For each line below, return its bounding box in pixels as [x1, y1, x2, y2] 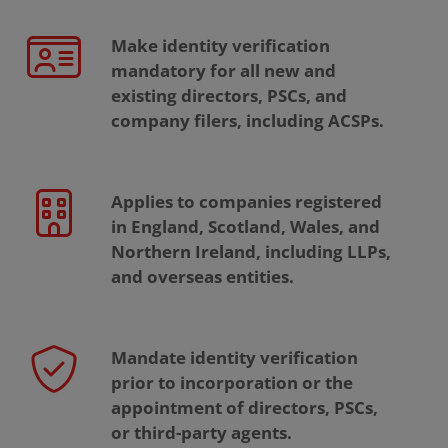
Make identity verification [111, 34, 331, 58]
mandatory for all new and [111, 59, 337, 83]
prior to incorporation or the [111, 371, 354, 395]
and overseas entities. [111, 265, 295, 289]
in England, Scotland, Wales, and [111, 215, 381, 239]
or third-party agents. [111, 421, 293, 445]
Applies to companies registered [111, 190, 383, 214]
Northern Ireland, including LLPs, [111, 240, 392, 264]
